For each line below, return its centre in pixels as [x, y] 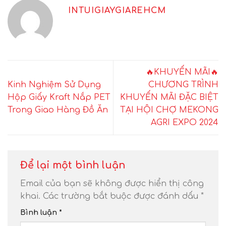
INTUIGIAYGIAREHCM [117, 10]
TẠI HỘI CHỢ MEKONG [169, 110]
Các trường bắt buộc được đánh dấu [122, 196]
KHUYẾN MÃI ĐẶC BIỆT [169, 97]
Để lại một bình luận [74, 165]
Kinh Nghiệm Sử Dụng [54, 84]
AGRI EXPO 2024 [185, 122]
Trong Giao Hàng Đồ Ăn [58, 110]
